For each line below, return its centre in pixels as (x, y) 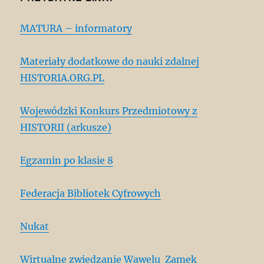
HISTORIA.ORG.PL (62, 77)
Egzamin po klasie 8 (67, 160)
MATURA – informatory (76, 28)
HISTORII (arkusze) (66, 127)
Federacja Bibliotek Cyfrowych (91, 193)
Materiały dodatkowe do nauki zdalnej (110, 61)
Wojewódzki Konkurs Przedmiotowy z (109, 110)
